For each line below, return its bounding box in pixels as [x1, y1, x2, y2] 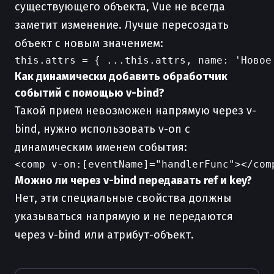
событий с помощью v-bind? [15, 86, 165, 100]
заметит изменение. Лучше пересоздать [15, 18, 229, 32]
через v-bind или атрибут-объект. [15, 228, 194, 242]
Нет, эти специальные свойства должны [15, 191, 232, 205]
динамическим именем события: [15, 141, 187, 154]
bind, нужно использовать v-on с [15, 122, 190, 136]
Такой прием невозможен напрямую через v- [15, 104, 256, 117]
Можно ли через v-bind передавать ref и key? [15, 174, 252, 187]
